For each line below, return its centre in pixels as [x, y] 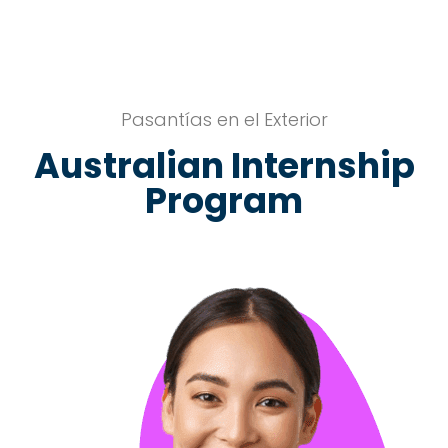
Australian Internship [224, 165]
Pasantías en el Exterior [224, 120]
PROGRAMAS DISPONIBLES [224, 239]
